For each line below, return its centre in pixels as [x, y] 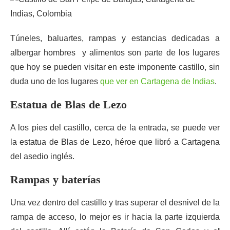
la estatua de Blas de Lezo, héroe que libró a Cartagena [115, 142]
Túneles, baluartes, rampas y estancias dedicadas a [115, 38]
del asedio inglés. [42, 156]
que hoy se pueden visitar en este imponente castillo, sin [115, 67]
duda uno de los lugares [55, 81]
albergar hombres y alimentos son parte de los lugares [115, 53]
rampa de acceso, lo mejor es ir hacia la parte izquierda [115, 217]
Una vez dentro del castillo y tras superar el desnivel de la [115, 203]
